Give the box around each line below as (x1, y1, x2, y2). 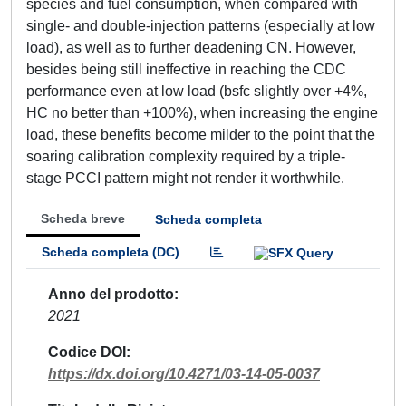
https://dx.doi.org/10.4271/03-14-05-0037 (48, 365, 320, 382)
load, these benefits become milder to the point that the (26, 127, 375, 142)
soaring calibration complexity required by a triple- (26, 149, 345, 164)
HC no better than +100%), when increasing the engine (26, 105, 378, 121)
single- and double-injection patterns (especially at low (26, 18, 375, 34)
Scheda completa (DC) (42, 245, 179, 259)
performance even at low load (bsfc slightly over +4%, (26, 83, 367, 99)
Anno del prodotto (48, 285, 174, 302)
